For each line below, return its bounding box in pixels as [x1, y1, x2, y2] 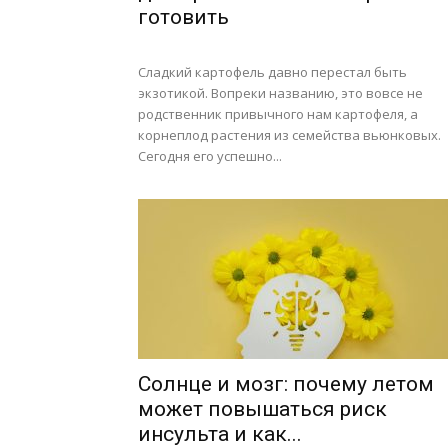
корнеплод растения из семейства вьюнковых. [138, 126, 441, 144]
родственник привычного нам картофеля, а [138, 105, 418, 123]
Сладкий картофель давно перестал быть [138, 63, 407, 81]
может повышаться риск [138, 397, 387, 421]
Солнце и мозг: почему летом [138, 372, 434, 396]
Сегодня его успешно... [138, 147, 282, 165]
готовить [138, 5, 229, 29]
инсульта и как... [138, 422, 302, 446]
